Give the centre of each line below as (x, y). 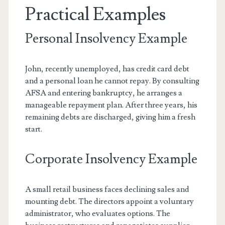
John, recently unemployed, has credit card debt (107, 69)
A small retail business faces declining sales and (107, 190)
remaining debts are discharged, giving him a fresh (110, 117)
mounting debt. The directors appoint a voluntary (109, 202)
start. (33, 129)
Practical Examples (95, 15)
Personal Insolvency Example (106, 39)
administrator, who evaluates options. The (97, 214)
